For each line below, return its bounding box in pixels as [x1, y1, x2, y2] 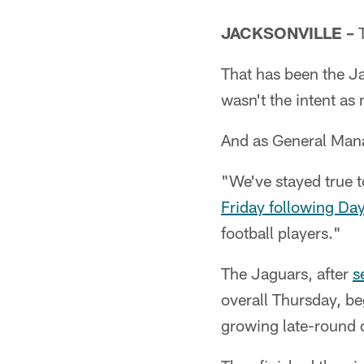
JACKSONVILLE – [221, 23, 354, 42]
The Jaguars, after [221, 263, 353, 283]
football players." [221, 223, 341, 242]
